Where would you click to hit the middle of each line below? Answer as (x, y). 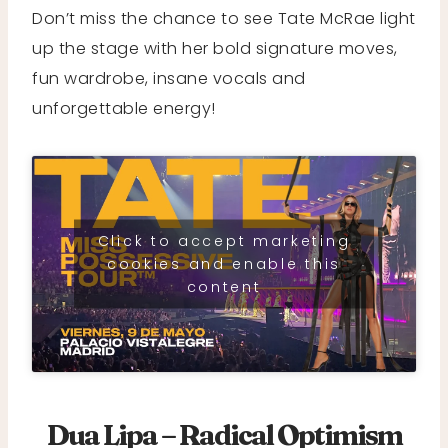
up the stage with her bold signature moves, (215, 48)
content (224, 286)
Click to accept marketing (224, 240)
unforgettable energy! (126, 108)
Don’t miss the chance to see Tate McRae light (224, 18)
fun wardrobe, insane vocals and (169, 78)
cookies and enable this (224, 263)
